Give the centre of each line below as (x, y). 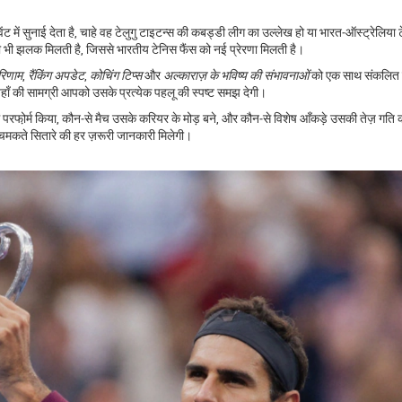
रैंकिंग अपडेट (56, 74)
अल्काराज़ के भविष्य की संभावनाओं (236, 74)
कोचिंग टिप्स (116, 74)
